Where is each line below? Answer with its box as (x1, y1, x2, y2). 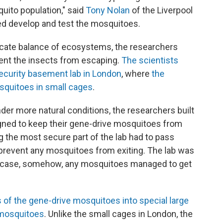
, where (121, 68, 152, 79)
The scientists (121, 55, 178, 65)
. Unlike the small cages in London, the (44, 209, 193, 219)
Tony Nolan (86, 5, 130, 15)
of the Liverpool (130, 5, 193, 15)
